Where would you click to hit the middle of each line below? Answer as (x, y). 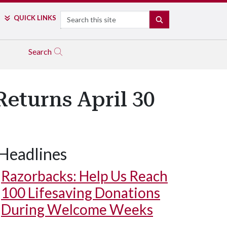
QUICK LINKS (35, 18)
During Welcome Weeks (77, 209)
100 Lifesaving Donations (81, 193)
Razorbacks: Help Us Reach (84, 176)
